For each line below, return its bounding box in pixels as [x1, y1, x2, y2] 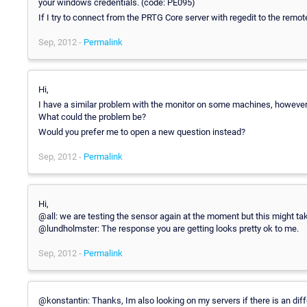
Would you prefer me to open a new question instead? [38, 126, 245, 137]
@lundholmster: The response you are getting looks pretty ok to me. [38, 223, 299, 234]
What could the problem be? [38, 111, 146, 122]
